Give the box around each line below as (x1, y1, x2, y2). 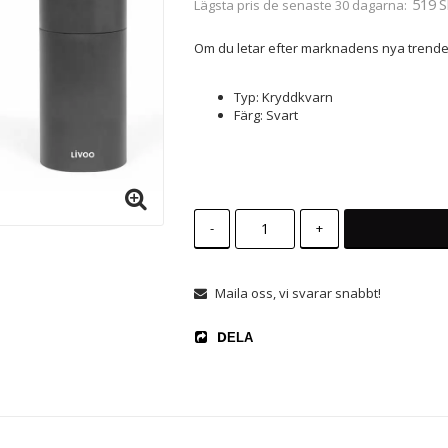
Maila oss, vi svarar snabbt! (214, 283, 381, 302)
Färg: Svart (233, 105, 298, 124)
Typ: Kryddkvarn (233, 87, 333, 106)
